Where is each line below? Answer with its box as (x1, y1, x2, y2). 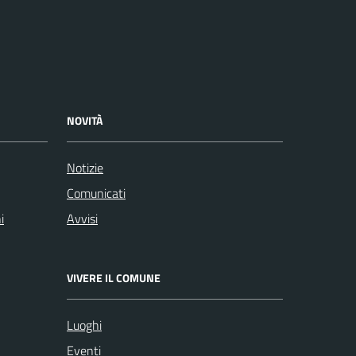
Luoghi (67, 315, 102, 335)
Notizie (67, 158, 103, 178)
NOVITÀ (67, 112, 103, 130)
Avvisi (67, 209, 98, 229)
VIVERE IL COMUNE (67, 269, 161, 287)
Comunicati (67, 184, 126, 203)
